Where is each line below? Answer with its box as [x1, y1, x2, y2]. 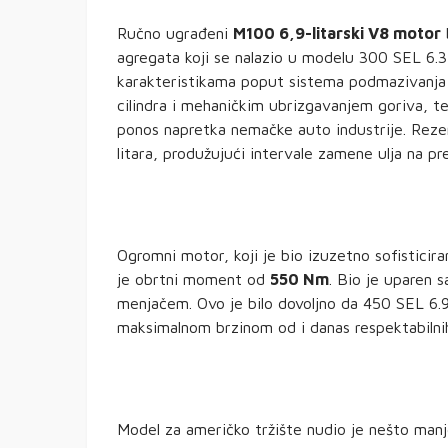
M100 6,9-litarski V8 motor [233, 24, 441, 43]
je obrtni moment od [117, 270, 270, 289]
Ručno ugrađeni [117, 24, 233, 43]
